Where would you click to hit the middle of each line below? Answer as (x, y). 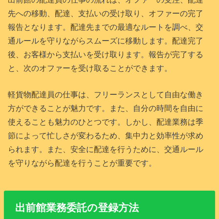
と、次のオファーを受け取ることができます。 (90, 68)
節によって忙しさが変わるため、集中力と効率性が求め (106, 136)
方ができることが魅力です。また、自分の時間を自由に (106, 108)
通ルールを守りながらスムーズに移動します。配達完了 (106, 40)
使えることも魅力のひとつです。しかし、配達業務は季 (106, 122)
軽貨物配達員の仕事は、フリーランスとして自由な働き (106, 95)
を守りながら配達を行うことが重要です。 (82, 163)
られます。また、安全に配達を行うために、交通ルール (106, 149)
